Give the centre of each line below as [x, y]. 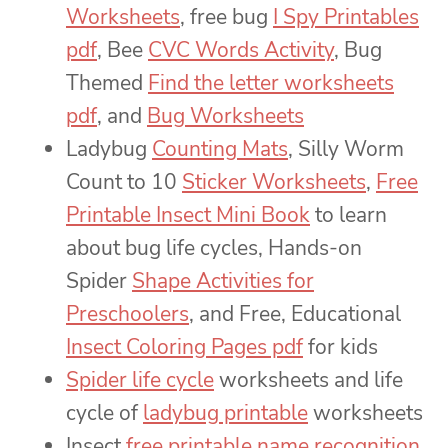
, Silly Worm [346, 149]
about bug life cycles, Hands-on [214, 248]
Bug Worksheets [225, 116]
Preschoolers [127, 314]
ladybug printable [225, 413]
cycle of [104, 413]
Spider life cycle [140, 380]
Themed [107, 83]
